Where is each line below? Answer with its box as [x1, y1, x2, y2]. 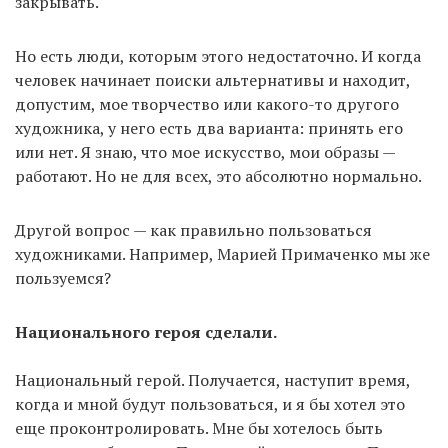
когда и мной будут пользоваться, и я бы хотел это [15, 392, 405, 415]
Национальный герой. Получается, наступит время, [15, 368, 410, 391]
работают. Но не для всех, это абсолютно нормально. [15, 164, 422, 187]
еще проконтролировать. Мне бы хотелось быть [15, 416, 383, 439]
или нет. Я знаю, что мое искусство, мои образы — [15, 140, 395, 163]
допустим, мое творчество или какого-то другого [15, 92, 399, 115]
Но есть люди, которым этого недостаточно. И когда [15, 44, 421, 67]
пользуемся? [15, 266, 111, 289]
